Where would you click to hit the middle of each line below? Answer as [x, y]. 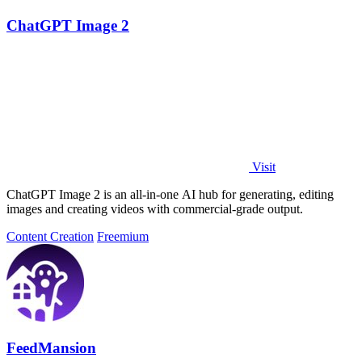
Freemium [123, 236]
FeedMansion [51, 348]
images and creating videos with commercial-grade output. [155, 208]
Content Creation [50, 236]
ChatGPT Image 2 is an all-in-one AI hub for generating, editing [170, 194]
